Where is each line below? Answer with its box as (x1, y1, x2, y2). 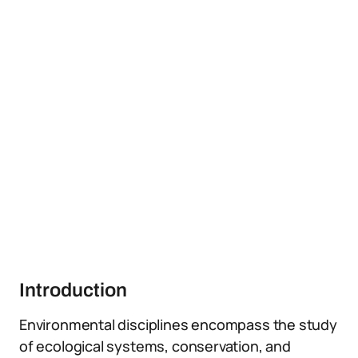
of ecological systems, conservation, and (19, 336, 291, 356)
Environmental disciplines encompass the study (19, 315, 337, 334)
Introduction (19, 280, 127, 300)
